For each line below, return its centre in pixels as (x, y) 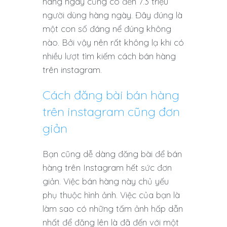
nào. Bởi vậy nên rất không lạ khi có (113, 43)
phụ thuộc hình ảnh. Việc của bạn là (111, 195)
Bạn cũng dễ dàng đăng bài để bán (112, 154)
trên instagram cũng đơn (111, 112)
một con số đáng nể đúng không (107, 29)
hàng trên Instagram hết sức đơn (107, 168)
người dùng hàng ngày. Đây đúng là (112, 15)
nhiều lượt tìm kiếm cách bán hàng (109, 56)
